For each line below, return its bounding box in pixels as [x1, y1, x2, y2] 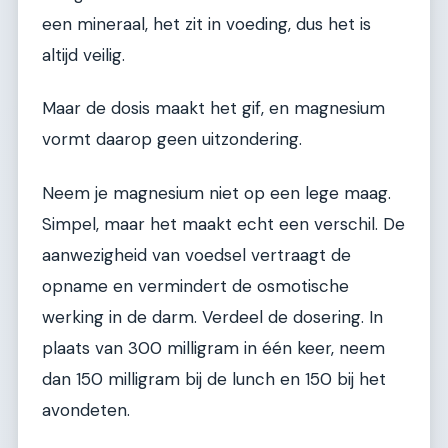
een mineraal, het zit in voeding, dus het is [42, 12, 371, 35]
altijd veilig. [42, 43, 125, 66]
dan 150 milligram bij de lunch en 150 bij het [42, 367, 386, 390]
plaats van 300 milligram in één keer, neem [42, 336, 385, 359]
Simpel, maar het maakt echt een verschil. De [42, 212, 405, 235]
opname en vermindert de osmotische [42, 274, 349, 297]
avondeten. [42, 398, 130, 421]
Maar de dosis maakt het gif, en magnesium [42, 97, 385, 120]
